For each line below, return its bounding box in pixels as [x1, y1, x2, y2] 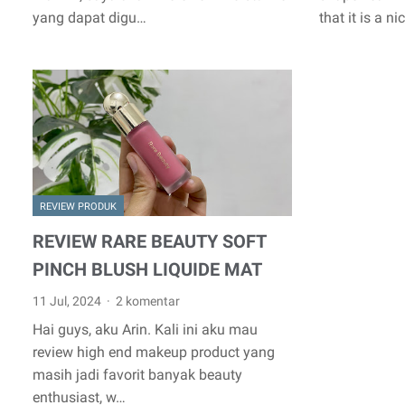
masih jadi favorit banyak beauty [33, 365, 242, 383]
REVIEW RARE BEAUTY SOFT [33, 230, 266, 252]
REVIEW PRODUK [40, 200, 117, 212]
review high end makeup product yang [33, 343, 275, 361]
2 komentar [116, 293, 181, 308]
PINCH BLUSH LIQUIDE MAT [33, 258, 262, 280]
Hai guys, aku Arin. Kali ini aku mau [33, 320, 258, 338]
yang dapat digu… [33, 9, 146, 27]
